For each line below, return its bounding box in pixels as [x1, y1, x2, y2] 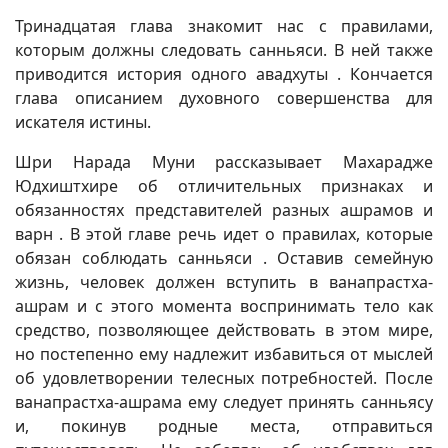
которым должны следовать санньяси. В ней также [15, 39, 433, 61]
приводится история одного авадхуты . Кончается [15, 63, 433, 85]
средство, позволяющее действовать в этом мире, [15, 319, 433, 341]
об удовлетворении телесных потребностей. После [15, 367, 433, 389]
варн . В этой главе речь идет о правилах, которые [15, 223, 433, 245]
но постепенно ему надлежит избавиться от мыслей [15, 343, 433, 365]
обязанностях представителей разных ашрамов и [15, 199, 433, 221]
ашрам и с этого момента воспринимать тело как [15, 295, 433, 317]
